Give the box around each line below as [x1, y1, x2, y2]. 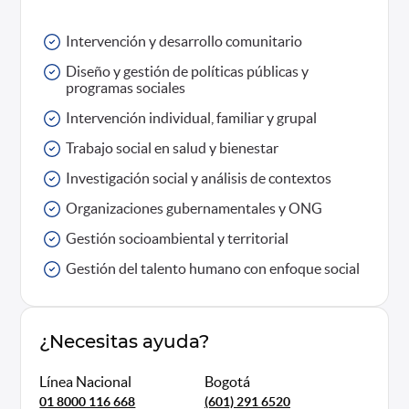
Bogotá [204, 373, 250, 390]
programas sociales [66, 79, 186, 96]
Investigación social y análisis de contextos [66, 170, 332, 186]
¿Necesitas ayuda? [39, 333, 210, 351]
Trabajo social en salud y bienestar [66, 140, 279, 156]
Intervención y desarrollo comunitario [66, 33, 303, 49]
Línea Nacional [39, 373, 132, 390]
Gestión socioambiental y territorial [66, 230, 289, 246]
